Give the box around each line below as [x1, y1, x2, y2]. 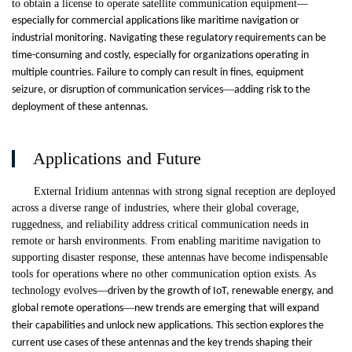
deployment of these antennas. [12, 101, 148, 114]
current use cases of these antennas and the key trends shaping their [12, 337, 313, 350]
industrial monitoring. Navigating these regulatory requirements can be [12, 32, 326, 45]
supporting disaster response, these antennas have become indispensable [12, 251, 328, 264]
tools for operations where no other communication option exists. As [12, 268, 316, 280]
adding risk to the [234, 84, 310, 97]
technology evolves [12, 284, 97, 297]
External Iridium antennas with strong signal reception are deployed [34, 185, 335, 198]
